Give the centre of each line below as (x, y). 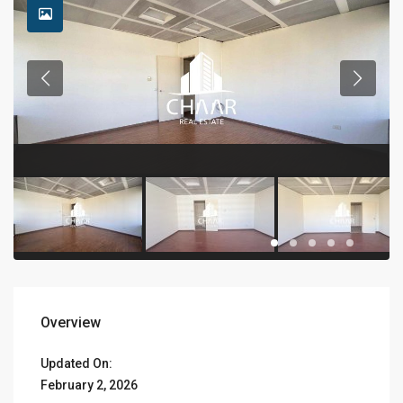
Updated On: (77, 363)
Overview (71, 322)
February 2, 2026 (90, 385)
